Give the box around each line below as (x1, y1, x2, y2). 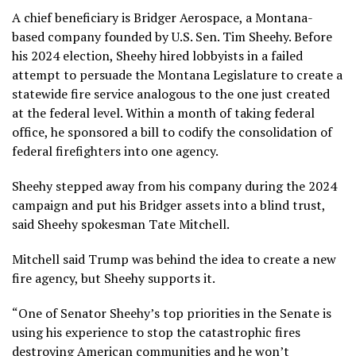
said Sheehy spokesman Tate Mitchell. (12, 215, 230, 233)
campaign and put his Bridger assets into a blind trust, (12, 195, 325, 214)
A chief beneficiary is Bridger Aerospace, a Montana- (12, 8, 313, 26)
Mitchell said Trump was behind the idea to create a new (12, 250, 336, 268)
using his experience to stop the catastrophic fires (12, 323, 300, 341)
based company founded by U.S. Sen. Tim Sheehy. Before (12, 27, 332, 45)
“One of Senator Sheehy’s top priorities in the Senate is (12, 304, 331, 322)
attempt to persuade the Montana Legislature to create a (12, 65, 342, 83)
